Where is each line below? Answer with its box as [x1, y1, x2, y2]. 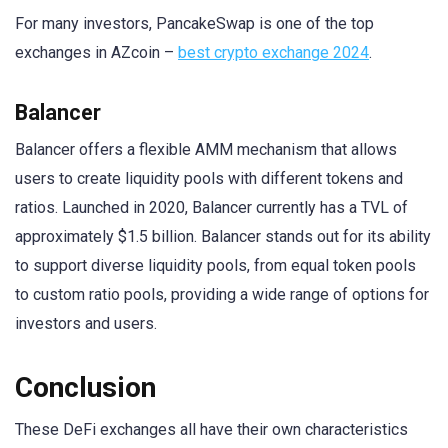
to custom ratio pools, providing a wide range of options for [15, 285, 429, 305]
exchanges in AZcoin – [15, 43, 178, 62]
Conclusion [15, 371, 156, 405]
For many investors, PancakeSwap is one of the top [15, 14, 374, 33]
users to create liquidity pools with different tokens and [15, 169, 403, 189]
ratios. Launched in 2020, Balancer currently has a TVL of [15, 198, 408, 218]
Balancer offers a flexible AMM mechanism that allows [15, 140, 397, 160]
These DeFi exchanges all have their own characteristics [15, 420, 408, 440]
